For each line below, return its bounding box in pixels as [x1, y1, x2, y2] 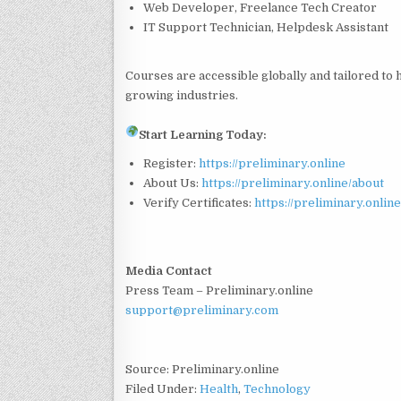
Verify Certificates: [143, 195, 254, 209]
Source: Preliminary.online [125, 362, 279, 376]
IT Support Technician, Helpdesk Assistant [143, 20, 388, 34]
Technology [243, 381, 311, 396]
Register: [143, 156, 199, 170]
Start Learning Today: [138, 127, 267, 141]
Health [200, 381, 238, 396]
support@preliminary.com [125, 303, 278, 317]
